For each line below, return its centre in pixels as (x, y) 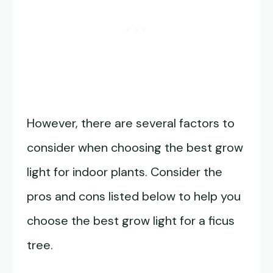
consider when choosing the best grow (135, 148)
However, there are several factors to (131, 123)
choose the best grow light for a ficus (131, 221)
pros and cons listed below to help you (134, 197)
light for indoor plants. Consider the (125, 172)
